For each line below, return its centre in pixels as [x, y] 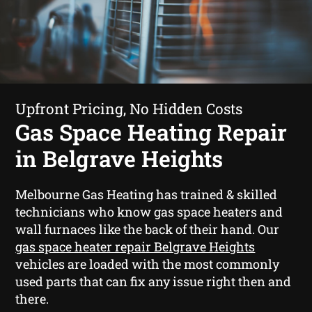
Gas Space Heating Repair [151, 132]
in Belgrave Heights [119, 158]
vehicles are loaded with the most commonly [148, 264]
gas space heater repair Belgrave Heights [135, 246]
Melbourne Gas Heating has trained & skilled [147, 194]
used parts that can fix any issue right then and [154, 281]
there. [32, 298]
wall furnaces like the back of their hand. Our [148, 229]
